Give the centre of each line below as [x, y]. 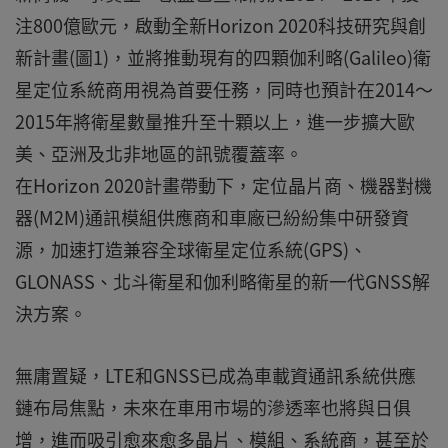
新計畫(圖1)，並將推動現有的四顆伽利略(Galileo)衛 [223, 57]
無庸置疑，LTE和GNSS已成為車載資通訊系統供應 [215, 375]
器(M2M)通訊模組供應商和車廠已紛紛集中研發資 [212, 217]
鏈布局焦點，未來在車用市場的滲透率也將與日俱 [213, 407]
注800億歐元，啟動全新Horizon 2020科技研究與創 [220, 25]
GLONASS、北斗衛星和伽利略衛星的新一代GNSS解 [222, 281]
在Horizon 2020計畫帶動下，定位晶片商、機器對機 [223, 185]
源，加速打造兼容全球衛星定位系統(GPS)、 [191, 249]
